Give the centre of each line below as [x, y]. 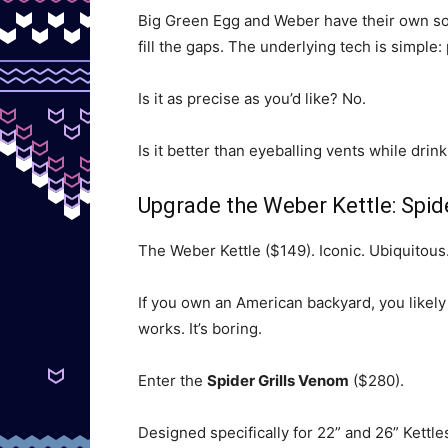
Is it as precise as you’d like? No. [252, 98]
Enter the [172, 380]
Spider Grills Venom [278, 380]
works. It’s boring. [200, 328]
